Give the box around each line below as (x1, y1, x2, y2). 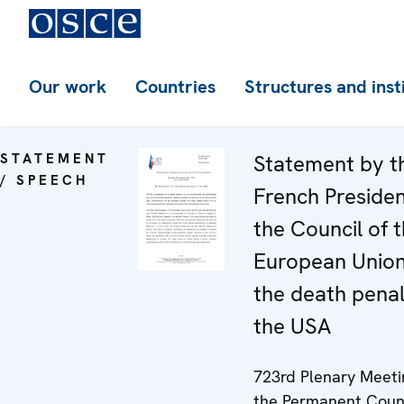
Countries (135, 75, 216, 98)
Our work (29, 75, 106, 98)
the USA (253, 312, 331, 340)
